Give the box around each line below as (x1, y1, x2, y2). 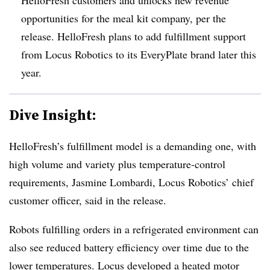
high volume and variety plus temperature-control (9, 156, 225, 171)
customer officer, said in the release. (9, 192, 166, 207)
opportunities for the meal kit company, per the (21, 10, 226, 25)
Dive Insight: (9, 104, 96, 125)
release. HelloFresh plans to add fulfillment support (21, 28, 246, 43)
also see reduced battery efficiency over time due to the (9, 239, 249, 254)
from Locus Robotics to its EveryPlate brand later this (21, 46, 256, 61)
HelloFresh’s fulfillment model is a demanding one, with (9, 138, 256, 153)
